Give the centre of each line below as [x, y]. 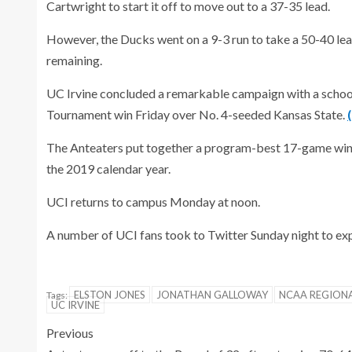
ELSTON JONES [110, 294]
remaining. [74, 60]
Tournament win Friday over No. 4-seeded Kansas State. [197, 114]
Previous [70, 332]
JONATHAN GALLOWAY [212, 294]
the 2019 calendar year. [108, 168]
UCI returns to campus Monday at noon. [153, 201]
